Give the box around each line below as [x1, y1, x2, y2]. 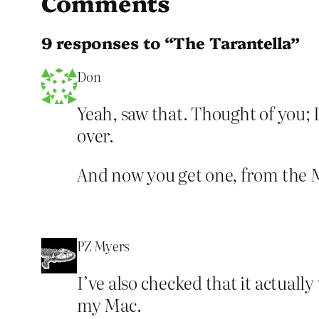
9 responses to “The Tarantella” [41, 31, 300, 53]
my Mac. [77, 291, 142, 317]
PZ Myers [77, 236, 130, 256]
